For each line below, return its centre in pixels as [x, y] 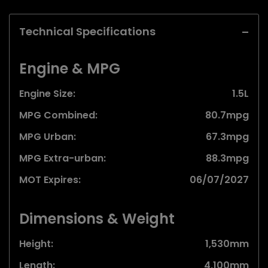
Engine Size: [47, 93]
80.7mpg [227, 115]
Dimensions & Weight [97, 218]
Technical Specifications [87, 31]
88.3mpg [227, 158]
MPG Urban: [48, 136]
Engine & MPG [70, 68]
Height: [36, 243]
